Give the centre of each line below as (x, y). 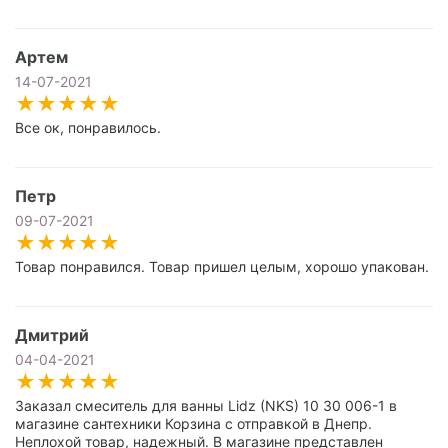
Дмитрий (52, 335)
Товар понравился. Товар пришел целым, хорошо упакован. (222, 266)
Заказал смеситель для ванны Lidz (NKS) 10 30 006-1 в (206, 405)
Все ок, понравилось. (88, 127)
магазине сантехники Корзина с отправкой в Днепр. (193, 423)
